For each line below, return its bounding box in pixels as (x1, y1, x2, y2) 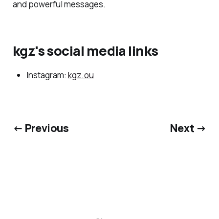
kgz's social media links (12, 42, 158, 60)
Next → (170, 121, 207, 135)
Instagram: (26, 69, 68, 81)
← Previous (12, 121, 69, 135)
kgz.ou (67, 69, 94, 81)
